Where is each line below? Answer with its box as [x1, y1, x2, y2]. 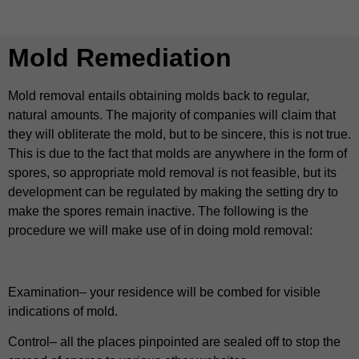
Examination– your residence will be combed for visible [8, 285, 321, 300]
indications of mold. [8, 305, 118, 319]
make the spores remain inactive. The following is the [8, 204, 309, 219]
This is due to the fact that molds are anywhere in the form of [8, 147, 347, 161]
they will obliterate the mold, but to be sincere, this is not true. [8, 127, 351, 142]
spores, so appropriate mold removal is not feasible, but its [8, 166, 337, 180]
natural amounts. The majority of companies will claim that [8, 108, 336, 123]
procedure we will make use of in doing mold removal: [8, 224, 313, 238]
